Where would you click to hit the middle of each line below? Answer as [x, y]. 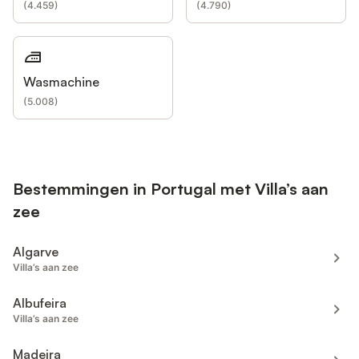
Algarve [36, 251]
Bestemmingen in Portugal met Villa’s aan [171, 188]
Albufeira [40, 303]
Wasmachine [61, 82]
